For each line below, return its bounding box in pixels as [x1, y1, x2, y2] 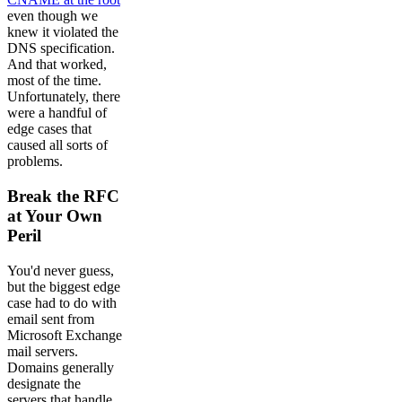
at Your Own [7, 205, 102, 225]
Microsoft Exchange [7, 327, 122, 343]
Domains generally [7, 359, 114, 375]
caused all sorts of [7, 137, 108, 153]
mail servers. [7, 343, 78, 359]
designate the [7, 375, 81, 391]
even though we [7, 8, 98, 24]
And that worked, [7, 57, 107, 73]
